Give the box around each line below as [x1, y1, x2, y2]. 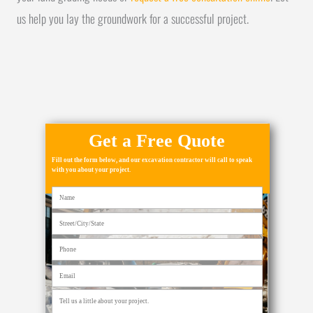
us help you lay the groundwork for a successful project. [17, 9, 249, 28]
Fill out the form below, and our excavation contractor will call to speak [52, 156, 252, 163]
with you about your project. [52, 166, 131, 173]
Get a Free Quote [88, 130, 225, 151]
